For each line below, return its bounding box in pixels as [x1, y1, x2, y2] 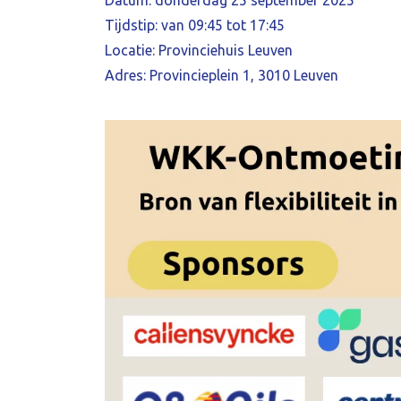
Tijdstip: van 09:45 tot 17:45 [105, 17, 285, 33]
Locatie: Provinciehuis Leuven [105, 42, 293, 58]
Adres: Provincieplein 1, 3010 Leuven [105, 67, 338, 83]
